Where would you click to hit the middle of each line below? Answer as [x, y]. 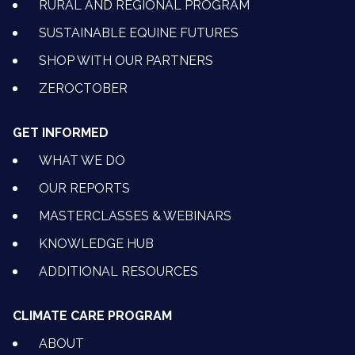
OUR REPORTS [84, 189]
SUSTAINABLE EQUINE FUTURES [139, 33]
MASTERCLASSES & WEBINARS [135, 216]
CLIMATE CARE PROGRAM [92, 316]
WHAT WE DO [82, 161]
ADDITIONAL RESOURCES [118, 272]
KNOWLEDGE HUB [96, 244]
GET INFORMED [61, 133]
